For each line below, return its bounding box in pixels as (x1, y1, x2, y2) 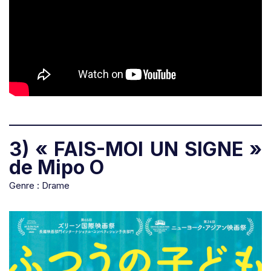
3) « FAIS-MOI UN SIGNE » (9, 137, 262, 162)
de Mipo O (9, 155, 104, 180)
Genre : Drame (9, 180, 70, 192)
